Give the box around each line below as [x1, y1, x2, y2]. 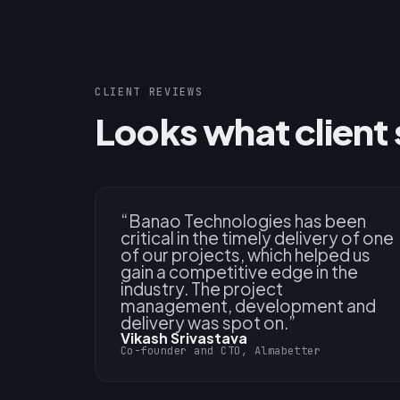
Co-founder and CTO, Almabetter [121, 344, 321, 359]
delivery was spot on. [121, 312, 288, 334]
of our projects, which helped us [121, 244, 371, 266]
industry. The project [121, 278, 283, 300]
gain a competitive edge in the [121, 261, 358, 283]
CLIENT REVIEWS [95, 85, 204, 100]
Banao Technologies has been [129, 210, 366, 232]
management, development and [121, 295, 376, 317]
